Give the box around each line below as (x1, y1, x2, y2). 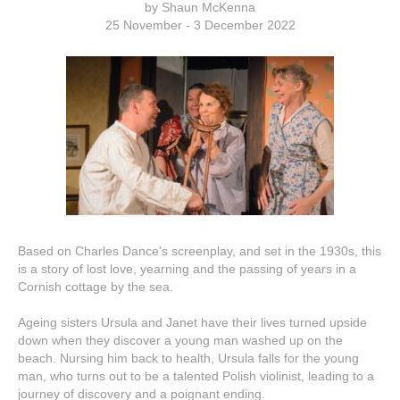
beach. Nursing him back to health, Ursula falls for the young (18, 350, 359, 365)
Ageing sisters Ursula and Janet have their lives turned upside (18, 314, 367, 329)
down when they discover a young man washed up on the (18, 332, 343, 347)
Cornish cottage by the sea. (18, 279, 173, 294)
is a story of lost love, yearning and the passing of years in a (18, 261, 356, 276)
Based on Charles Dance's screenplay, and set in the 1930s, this (18, 243, 381, 258)
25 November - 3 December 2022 (104, 17, 296, 32)
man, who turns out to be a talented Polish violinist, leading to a (18, 368, 374, 383)
